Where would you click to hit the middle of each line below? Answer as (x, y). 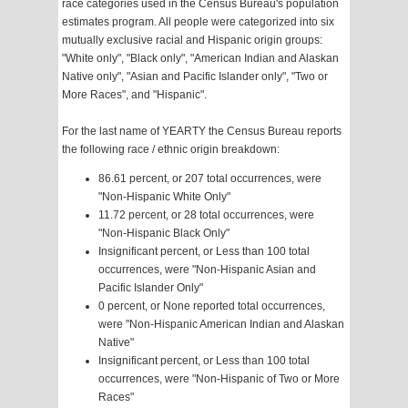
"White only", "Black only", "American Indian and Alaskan (200, 59)
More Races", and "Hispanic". (134, 95)
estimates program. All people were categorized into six (198, 22)
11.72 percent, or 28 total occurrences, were (206, 215)
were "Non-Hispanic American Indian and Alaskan (221, 325)
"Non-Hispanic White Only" (164, 197)
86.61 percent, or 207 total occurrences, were (210, 179)
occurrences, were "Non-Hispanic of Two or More (219, 379)
